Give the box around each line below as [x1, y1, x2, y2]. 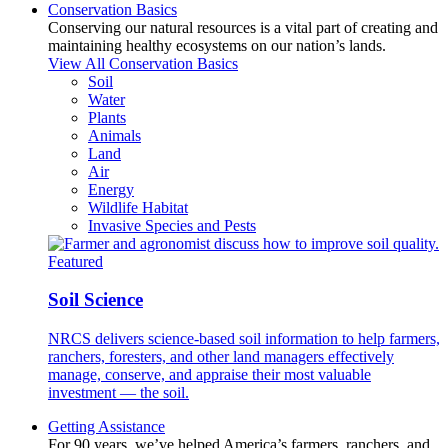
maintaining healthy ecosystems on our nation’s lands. [48, 36, 386, 54]
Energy [88, 180, 134, 198]
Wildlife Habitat [88, 198, 188, 216]
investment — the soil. [48, 383, 189, 401]
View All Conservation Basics [48, 54, 238, 72]
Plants [88, 108, 126, 126]
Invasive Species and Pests [88, 216, 256, 234]
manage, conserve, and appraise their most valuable [48, 365, 371, 383]
